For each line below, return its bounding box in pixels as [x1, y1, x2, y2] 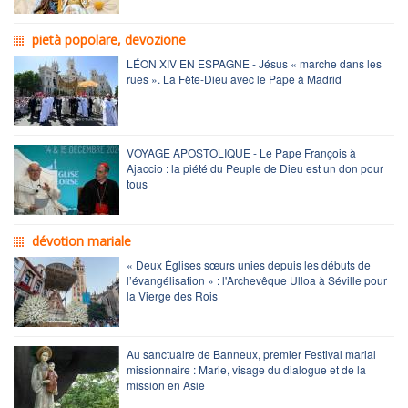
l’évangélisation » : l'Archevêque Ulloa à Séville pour [127, 271, 387, 288]
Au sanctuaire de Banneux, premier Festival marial [127, 345, 376, 362]
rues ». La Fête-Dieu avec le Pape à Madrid [127, 70, 342, 87]
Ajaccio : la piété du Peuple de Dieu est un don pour [127, 159, 383, 176]
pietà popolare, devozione [32, 30, 186, 48]
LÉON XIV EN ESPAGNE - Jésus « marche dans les [127, 55, 382, 71]
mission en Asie [127, 376, 205, 393]
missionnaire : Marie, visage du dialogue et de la [127, 361, 366, 377]
